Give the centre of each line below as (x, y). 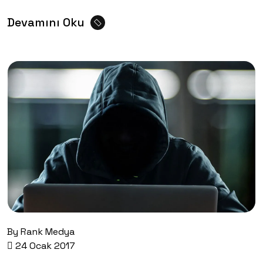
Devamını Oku (46, 23)
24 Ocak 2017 (44, 246)
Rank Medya (48, 232)
